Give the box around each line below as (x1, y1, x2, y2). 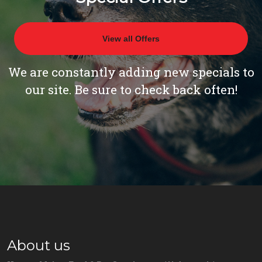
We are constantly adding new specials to (8, 64, 254, 81)
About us (7, 237, 70, 254)
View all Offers (102, 34, 160, 44)
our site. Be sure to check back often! (25, 81, 237, 98)
